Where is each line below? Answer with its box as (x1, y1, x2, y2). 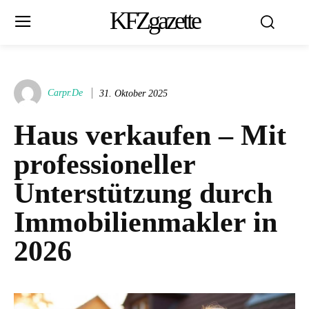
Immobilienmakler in (14, 206, 277, 238)
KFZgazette (109, 7, 199, 34)
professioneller (14, 148, 195, 180)
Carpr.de (48, 88, 83, 98)
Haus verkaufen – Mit (14, 119, 286, 151)
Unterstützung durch (14, 177, 272, 209)
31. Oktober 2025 (99, 88, 168, 99)
